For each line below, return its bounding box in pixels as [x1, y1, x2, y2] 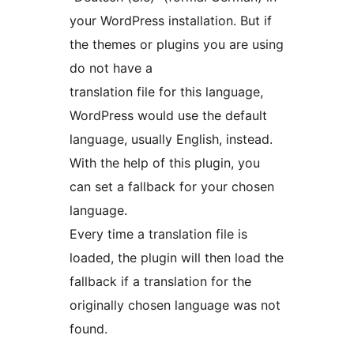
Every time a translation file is [70, 226, 247, 243]
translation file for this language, [70, 84, 263, 100]
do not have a [70, 60, 153, 77]
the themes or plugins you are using [70, 36, 284, 53]
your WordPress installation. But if [70, 13, 272, 29]
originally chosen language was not [70, 297, 281, 314]
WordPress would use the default [70, 107, 267, 124]
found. [70, 321, 107, 337]
